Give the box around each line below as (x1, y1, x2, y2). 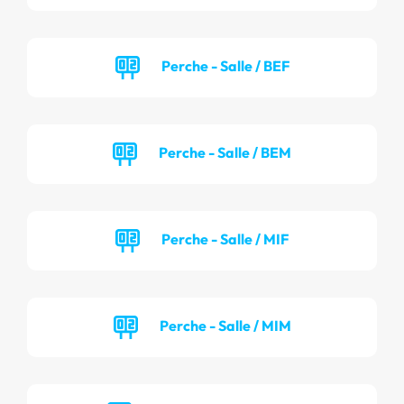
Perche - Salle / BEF (161, 56, 289, 75)
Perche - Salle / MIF (161, 229, 289, 248)
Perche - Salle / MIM (159, 316, 291, 335)
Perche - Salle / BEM (159, 142, 291, 161)
